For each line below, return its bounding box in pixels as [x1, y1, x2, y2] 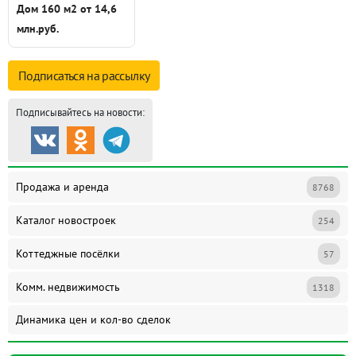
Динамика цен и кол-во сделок [16, 312, 171, 327]
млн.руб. [17, 21, 59, 37]
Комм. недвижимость [16, 280, 120, 295]
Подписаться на [18, 68, 103, 84]
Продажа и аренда [16, 180, 109, 195]
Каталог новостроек [16, 213, 116, 228]
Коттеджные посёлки [16, 246, 120, 261]
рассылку [102, 68, 150, 84]
